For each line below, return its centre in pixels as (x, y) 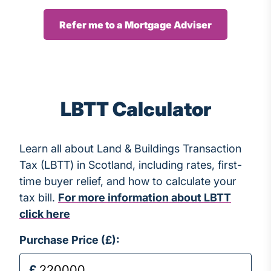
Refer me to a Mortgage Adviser (135, 24)
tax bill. (39, 197)
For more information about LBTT (145, 197)
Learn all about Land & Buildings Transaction (130, 148)
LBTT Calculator (135, 109)
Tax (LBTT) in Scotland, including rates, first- (131, 165)
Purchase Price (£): (70, 240)
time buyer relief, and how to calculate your (128, 181)
